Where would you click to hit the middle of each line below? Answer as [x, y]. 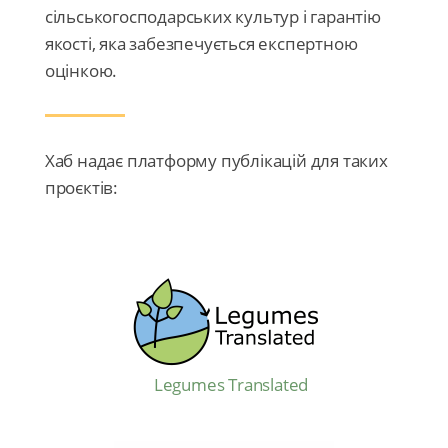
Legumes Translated [231, 385]
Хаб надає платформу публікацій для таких [216, 161]
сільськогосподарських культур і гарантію [212, 17]
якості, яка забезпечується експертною [201, 44]
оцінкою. [81, 71]
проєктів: [81, 188]
